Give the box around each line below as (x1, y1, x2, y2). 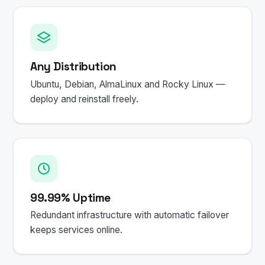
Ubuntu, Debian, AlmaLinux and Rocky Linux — (30, 78, 225, 90)
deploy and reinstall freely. (30, 93, 138, 105)
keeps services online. (30, 224, 122, 236)
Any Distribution (30, 59, 117, 74)
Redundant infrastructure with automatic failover (30, 209, 229, 221)
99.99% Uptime (30, 190, 111, 205)
